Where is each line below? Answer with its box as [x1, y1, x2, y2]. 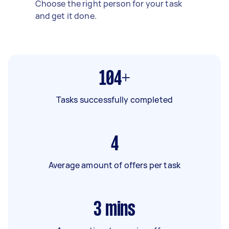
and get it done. [35, 10, 97, 21]
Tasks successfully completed [56, 94, 173, 105]
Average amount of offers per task [49, 159, 180, 171]
